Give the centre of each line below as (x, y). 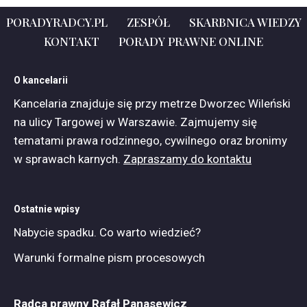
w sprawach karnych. (69, 159)
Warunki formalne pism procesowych (109, 258)
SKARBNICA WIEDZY (245, 22)
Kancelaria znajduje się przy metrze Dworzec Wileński (152, 103)
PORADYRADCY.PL (57, 22)
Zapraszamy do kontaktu (187, 159)
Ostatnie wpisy (47, 209)
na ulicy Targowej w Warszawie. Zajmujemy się (135, 122)
